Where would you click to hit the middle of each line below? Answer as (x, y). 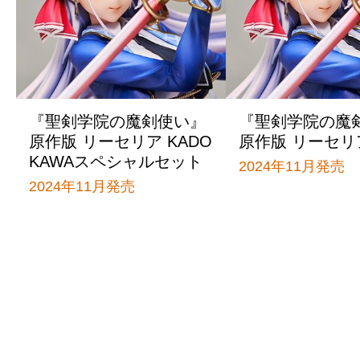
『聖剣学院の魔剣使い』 (117, 121)
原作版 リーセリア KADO (120, 141)
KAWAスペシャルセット (115, 161)
